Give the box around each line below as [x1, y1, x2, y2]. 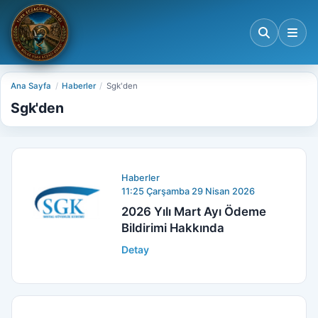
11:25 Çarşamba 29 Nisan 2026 [121, 185, 256, 197]
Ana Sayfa [11, 81, 52, 92]
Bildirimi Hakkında [121, 220, 225, 235]
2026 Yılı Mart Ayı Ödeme [121, 204, 267, 219]
